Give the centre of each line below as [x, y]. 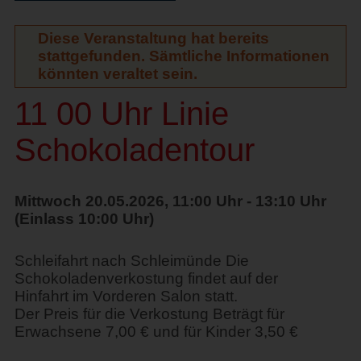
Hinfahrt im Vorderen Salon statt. [126, 296]
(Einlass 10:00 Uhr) [84, 218]
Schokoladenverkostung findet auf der [146, 278]
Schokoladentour [134, 149]
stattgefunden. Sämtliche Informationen [183, 56]
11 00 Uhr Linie [121, 113]
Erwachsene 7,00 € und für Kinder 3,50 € [156, 331]
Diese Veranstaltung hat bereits [153, 38]
